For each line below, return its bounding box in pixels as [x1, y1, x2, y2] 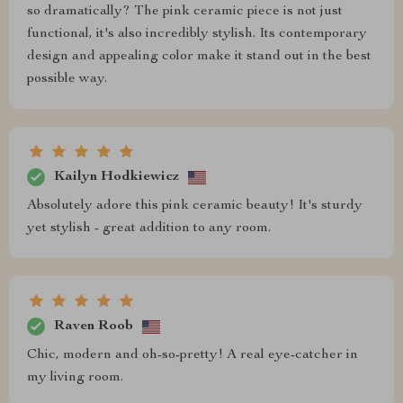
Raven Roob [54, 318, 133, 334]
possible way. [27, 72, 107, 86]
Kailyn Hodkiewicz [54, 169, 179, 184]
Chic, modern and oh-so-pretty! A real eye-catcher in [27, 348, 358, 363]
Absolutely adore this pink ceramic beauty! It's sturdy [27, 199, 363, 213]
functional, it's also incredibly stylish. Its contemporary [27, 27, 367, 41]
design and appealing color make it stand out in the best [27, 49, 372, 64]
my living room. [27, 371, 123, 385]
